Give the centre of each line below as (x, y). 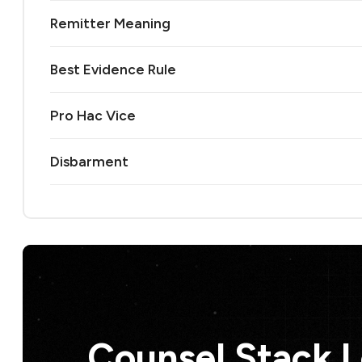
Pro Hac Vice (93, 115)
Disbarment (89, 161)
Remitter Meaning (110, 23)
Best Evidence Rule (113, 69)
